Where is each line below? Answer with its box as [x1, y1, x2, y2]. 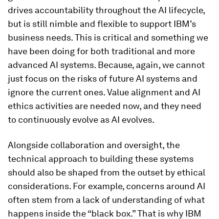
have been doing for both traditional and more [8, 46, 195, 56]
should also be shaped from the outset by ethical [8, 167, 205, 177]
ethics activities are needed [8, 101, 123, 111]
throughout [95, 5, 141, 15]
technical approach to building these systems [8, 153, 194, 164]
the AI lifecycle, [141, 5, 205, 15]
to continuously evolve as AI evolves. [8, 114, 154, 125]
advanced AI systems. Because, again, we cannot [8, 60, 205, 70]
